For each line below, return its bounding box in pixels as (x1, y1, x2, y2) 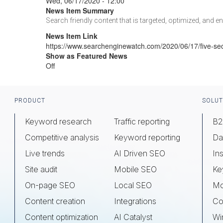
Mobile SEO (114, 164, 157, 174)
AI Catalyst (114, 212, 152, 222)
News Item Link (46, 31, 98, 41)
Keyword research (25, 116, 92, 126)
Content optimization (25, 212, 98, 222)
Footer (7, 90, 50, 111)
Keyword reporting (114, 132, 180, 142)
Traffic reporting (114, 116, 170, 126)
